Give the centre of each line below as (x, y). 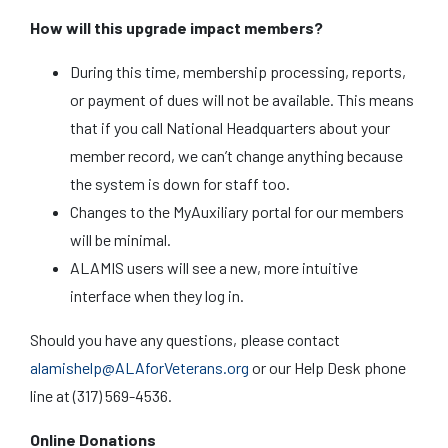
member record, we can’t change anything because (236, 155)
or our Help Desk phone (327, 367)
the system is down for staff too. (180, 183)
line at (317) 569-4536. (101, 395)
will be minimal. (120, 239)
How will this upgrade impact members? (176, 27)
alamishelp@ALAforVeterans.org (139, 367)
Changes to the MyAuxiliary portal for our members (237, 211)
